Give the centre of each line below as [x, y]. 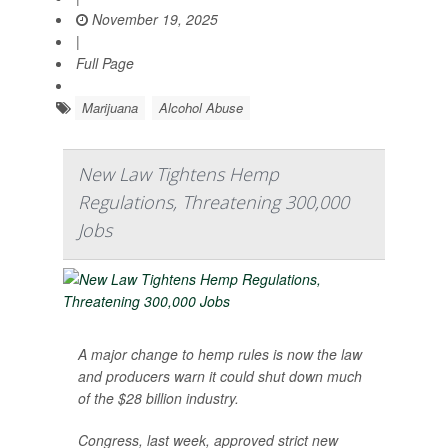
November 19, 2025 [153, 19]
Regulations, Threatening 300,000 [213, 202]
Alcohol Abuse [201, 107]
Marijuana [110, 107]
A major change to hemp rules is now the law [220, 354]
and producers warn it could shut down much [220, 376]
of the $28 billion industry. [158, 398]
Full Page [105, 63]
